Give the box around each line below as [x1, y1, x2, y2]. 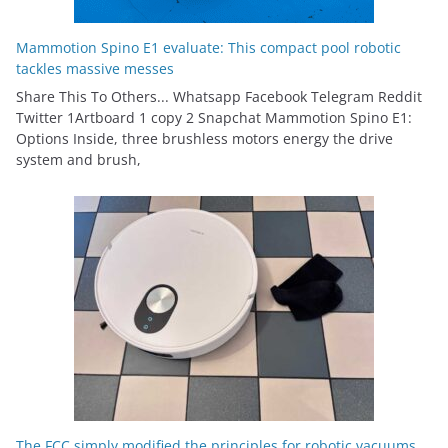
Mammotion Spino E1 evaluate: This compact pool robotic [16, 37, 401, 57]
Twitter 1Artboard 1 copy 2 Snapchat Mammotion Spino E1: [16, 107, 412, 127]
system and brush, [16, 149, 141, 169]
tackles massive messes [16, 58, 174, 78]
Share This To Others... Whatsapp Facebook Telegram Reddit [16, 86, 422, 106]
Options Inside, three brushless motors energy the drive [16, 128, 393, 148]
